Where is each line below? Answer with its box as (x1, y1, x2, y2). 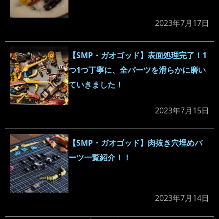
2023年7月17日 (155, 18, 209, 29)
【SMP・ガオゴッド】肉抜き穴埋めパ (68, 137, 202, 149)
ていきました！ (68, 79, 123, 90)
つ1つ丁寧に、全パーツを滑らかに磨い (68, 65, 206, 76)
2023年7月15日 (155, 105, 209, 116)
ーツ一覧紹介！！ (68, 152, 131, 163)
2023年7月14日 (155, 193, 209, 204)
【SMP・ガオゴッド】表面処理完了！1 (68, 50, 207, 61)
